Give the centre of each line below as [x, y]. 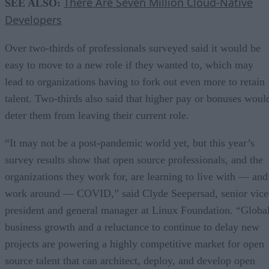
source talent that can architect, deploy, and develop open [130, 260]
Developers [33, 20]
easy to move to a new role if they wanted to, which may [129, 65]
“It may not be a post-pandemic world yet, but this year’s [130, 143]
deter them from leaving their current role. [98, 115]
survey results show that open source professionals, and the [134, 159]
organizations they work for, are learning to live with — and [136, 176]
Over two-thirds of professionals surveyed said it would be [133, 48]
